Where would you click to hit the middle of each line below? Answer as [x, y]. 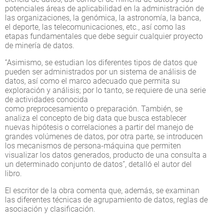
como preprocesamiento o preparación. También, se [94, 109]
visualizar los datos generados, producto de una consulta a [106, 155]
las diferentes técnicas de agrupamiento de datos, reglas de [106, 200]
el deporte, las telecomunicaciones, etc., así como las [95, 27]
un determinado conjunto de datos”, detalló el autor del [98, 164]
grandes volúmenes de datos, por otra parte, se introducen [104, 136]
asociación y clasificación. [50, 209]
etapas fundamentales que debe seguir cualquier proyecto [104, 36]
